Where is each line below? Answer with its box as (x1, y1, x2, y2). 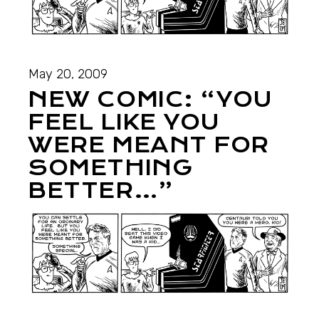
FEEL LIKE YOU (28, 110, 219, 135)
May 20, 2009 (28, 66, 108, 83)
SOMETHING (28, 155, 193, 181)
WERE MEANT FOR (28, 132, 270, 158)
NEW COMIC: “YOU (28, 87, 272, 113)
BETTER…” (28, 178, 174, 204)
